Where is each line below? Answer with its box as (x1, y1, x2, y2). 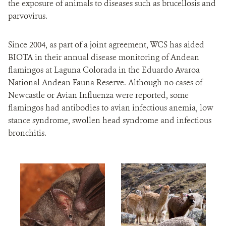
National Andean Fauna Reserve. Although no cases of (8, 77, 202, 88)
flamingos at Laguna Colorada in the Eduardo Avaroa (8, 65, 200, 75)
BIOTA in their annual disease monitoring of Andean (8, 52, 199, 63)
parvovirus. (8, 11, 47, 21)
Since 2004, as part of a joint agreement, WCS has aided (8, 39, 204, 50)
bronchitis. (8, 128, 46, 138)
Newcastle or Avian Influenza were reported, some (8, 90, 189, 100)
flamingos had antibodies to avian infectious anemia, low (8, 102, 213, 113)
